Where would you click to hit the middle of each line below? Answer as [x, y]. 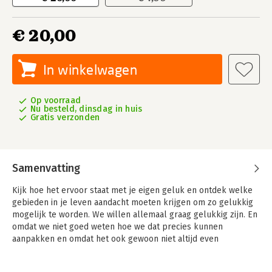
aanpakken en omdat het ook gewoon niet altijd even [115, 239]
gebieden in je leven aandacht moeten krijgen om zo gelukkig [133, 202]
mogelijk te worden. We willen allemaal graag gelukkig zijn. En [135, 215]
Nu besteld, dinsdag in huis [87, 109]
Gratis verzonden [65, 117]
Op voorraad [56, 100]
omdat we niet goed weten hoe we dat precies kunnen [117, 227]
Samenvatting [46, 168]
